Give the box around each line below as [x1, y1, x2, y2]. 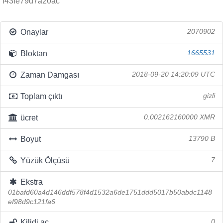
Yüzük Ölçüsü [18, 156, 70, 165]
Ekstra [18, 178, 43, 186]
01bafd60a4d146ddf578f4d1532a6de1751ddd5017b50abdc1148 [8, 189, 212, 196]
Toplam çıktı [18, 92, 62, 101]
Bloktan [18, 49, 47, 58]
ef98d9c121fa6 [8, 198, 55, 206]
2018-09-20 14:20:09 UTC [132, 71, 215, 78]
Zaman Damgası [18, 71, 79, 79]
